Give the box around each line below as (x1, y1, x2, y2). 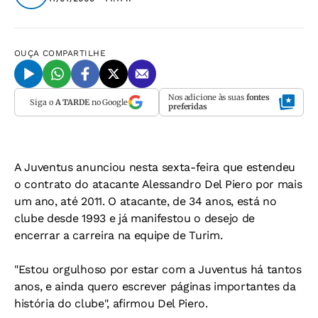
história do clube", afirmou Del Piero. (14, 297, 208, 310)
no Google (89, 97, 128, 107)
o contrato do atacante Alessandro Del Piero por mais (14, 177, 302, 191)
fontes (246, 92, 270, 102)
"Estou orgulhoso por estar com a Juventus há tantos (14, 263, 302, 276)
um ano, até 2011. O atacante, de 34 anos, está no (14, 194, 277, 208)
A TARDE (55, 97, 89, 107)
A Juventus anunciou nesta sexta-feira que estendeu (14, 160, 295, 174)
